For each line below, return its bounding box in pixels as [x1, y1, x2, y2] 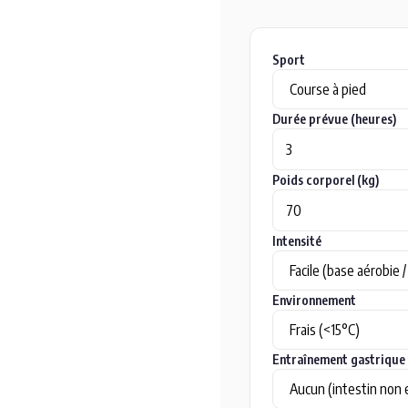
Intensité [272, 233, 321, 249]
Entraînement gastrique [272, 352, 405, 367]
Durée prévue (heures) [272, 111, 396, 127]
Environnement [272, 292, 356, 308]
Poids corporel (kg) [272, 172, 379, 188]
